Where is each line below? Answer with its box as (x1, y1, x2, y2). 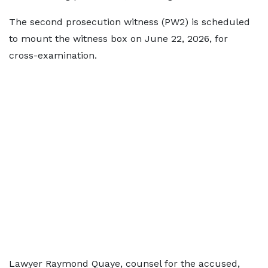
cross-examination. (9, 50, 97, 61)
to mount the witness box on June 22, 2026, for (9, 33, 228, 44)
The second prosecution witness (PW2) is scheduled (9, 16, 250, 28)
